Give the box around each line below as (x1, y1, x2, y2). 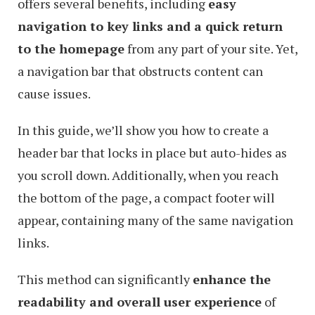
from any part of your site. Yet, (124, 40, 297, 57)
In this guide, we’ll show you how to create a (18, 122, 269, 139)
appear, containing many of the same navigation (18, 212, 293, 229)
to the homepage (18, 40, 124, 57)
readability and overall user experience (18, 293, 262, 310)
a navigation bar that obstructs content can (18, 63, 263, 79)
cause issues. (18, 85, 91, 102)
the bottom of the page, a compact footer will (18, 189, 275, 206)
